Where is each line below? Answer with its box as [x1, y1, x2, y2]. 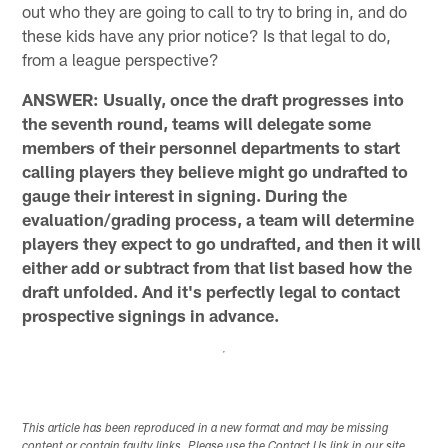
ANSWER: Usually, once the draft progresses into [22, 89, 405, 110]
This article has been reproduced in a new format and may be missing [22, 422, 390, 435]
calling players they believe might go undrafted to [22, 161, 409, 182]
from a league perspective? [22, 49, 220, 70]
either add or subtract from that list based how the [22, 257, 413, 278]
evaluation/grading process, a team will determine [22, 209, 415, 230]
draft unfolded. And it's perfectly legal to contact [22, 281, 401, 302]
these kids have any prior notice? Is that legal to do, [22, 25, 392, 46]
